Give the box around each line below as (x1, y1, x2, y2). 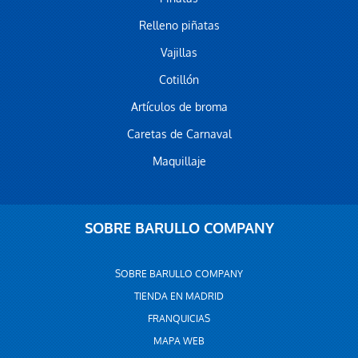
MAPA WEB (153, 335, 205, 348)
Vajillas (161, 45, 197, 61)
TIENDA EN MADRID (134, 290, 224, 303)
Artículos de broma (130, 99, 228, 115)
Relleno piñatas (138, 18, 220, 34)
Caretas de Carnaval (126, 126, 232, 142)
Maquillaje (152, 153, 206, 169)
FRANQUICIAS (148, 312, 210, 325)
